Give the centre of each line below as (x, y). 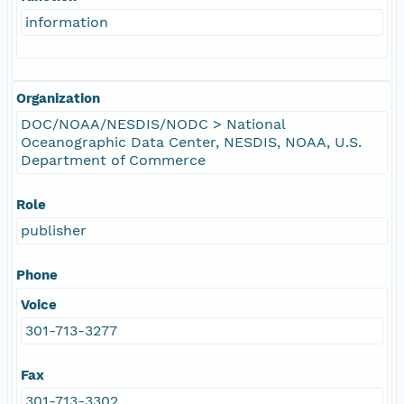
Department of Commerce (113, 160)
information (67, 22)
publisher (54, 230)
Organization (58, 98)
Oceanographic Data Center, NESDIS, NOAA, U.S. (191, 142)
